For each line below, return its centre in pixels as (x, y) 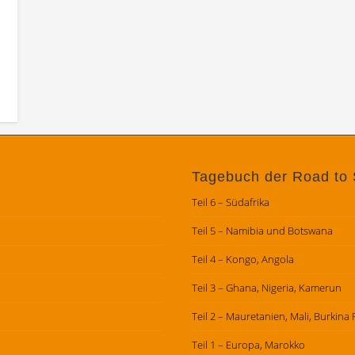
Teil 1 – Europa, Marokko (248, 344)
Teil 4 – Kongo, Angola (242, 259)
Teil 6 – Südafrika (230, 202)
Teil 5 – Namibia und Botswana (262, 230)
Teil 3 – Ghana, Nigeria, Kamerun (266, 287)
